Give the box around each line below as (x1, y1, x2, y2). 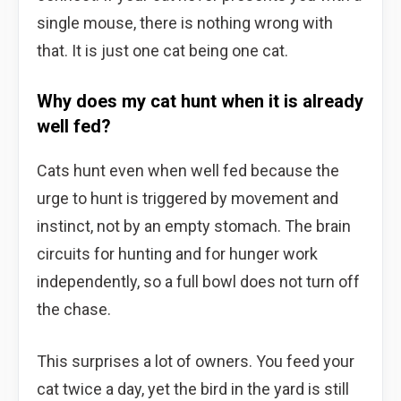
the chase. (37, 299, 111, 319)
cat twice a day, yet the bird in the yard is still (37, 379, 349, 398)
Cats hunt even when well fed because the (37, 160, 339, 180)
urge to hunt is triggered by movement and (37, 188, 338, 208)
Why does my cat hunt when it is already (37, 90, 363, 112)
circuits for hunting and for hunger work (37, 243, 318, 263)
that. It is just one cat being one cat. (37, 40, 288, 60)
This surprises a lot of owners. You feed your (37, 351, 354, 371)
